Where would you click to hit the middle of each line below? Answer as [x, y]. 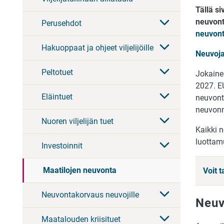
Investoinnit [62, 146]
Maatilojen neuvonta [80, 170]
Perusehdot [61, 23]
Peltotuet [57, 72]
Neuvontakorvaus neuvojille [90, 195]
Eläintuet [57, 97]
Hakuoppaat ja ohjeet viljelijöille [97, 48]
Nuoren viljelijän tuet [77, 121]
